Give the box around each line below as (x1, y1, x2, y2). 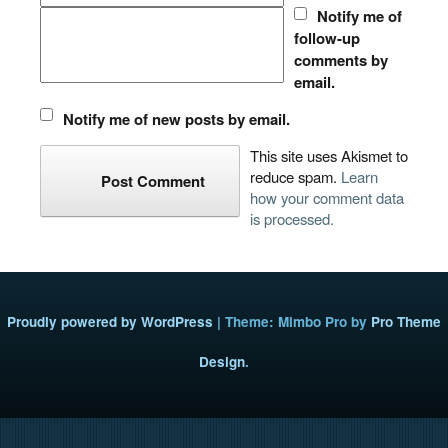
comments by (294, 49, 388, 71)
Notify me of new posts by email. (63, 108, 290, 130)
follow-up (294, 27, 360, 49)
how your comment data (250, 187, 404, 208)
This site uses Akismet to (250, 145, 408, 166)
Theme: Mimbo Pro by (225, 312, 371, 331)
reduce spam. (250, 166, 341, 187)
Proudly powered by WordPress (7, 312, 213, 331)
